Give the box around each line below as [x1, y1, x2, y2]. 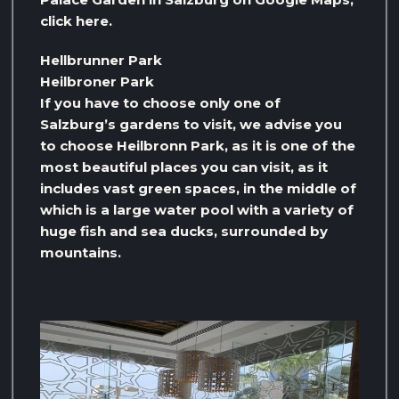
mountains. [40, 243, 121, 261]
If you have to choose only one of [40, 94, 281, 111]
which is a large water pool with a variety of [40, 200, 354, 218]
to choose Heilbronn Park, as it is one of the [40, 136, 355, 154]
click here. [40, 12, 112, 29]
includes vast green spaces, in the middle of [40, 179, 356, 197]
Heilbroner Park [40, 72, 154, 90]
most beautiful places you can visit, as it [40, 158, 328, 175]
